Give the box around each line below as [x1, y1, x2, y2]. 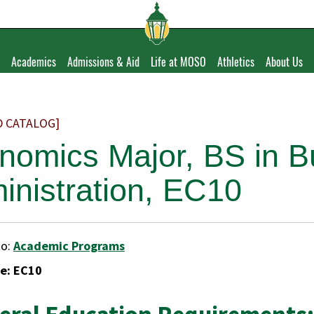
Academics [11, 53, 56, 70]
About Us [266, 53, 303, 70]
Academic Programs [13, 238, 125, 254]
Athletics [217, 53, 254, 70]
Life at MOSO [151, 53, 206, 70]
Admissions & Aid [67, 53, 139, 70]
